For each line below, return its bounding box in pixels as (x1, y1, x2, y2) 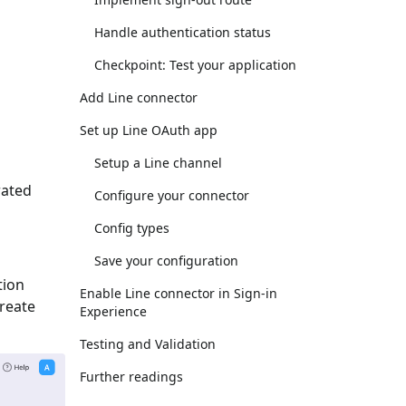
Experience (80, 303, 147, 320)
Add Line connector (80, 89, 198, 106)
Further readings (80, 368, 183, 385)
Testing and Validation (80, 335, 216, 353)
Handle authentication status (94, 24, 271, 41)
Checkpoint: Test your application (94, 56, 296, 73)
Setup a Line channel (94, 154, 222, 171)
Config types (94, 219, 169, 237)
